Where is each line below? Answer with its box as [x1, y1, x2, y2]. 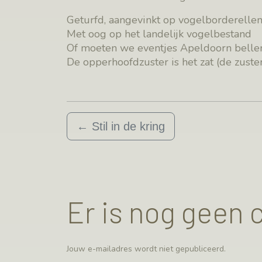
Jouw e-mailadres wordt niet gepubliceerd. [67, 243, 226, 254]
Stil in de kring [92, 120, 165, 133]
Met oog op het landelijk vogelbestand [67, 26, 251, 41]
